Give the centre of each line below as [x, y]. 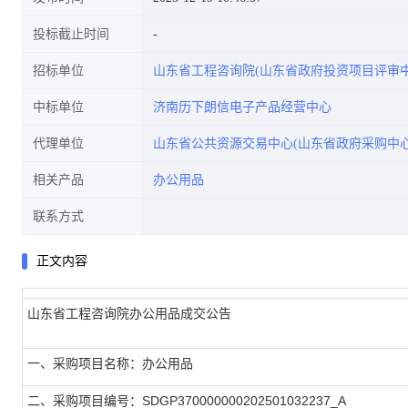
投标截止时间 [71, 34]
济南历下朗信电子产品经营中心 [242, 107]
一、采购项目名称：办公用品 [110, 363]
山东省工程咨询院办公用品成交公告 [129, 313]
